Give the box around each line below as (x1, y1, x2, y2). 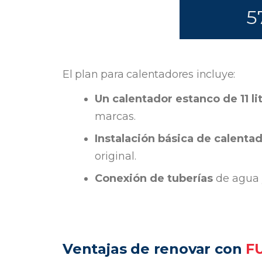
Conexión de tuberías (95, 171, 213, 185)
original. (95, 149, 136, 163)
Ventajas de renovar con (63, 240, 246, 257)
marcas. (95, 109, 136, 123)
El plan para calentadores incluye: (63, 67, 236, 81)
